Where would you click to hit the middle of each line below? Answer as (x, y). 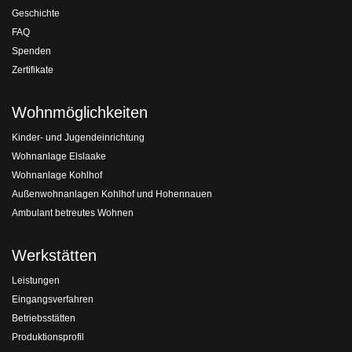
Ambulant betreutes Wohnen (73, 213)
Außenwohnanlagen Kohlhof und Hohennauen (112, 194)
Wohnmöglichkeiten (80, 112)
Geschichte (36, 13)
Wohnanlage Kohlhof (57, 175)
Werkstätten (54, 255)
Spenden (31, 51)
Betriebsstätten (44, 318)
